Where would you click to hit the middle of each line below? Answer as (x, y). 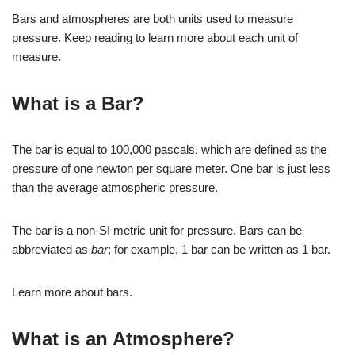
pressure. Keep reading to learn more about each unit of (155, 38)
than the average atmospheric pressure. (115, 187)
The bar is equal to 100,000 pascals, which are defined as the (169, 149)
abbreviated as (52, 249)
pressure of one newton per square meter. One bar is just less (171, 168)
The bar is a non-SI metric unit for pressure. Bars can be (157, 230)
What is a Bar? (78, 103)
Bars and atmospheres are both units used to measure (153, 19)
